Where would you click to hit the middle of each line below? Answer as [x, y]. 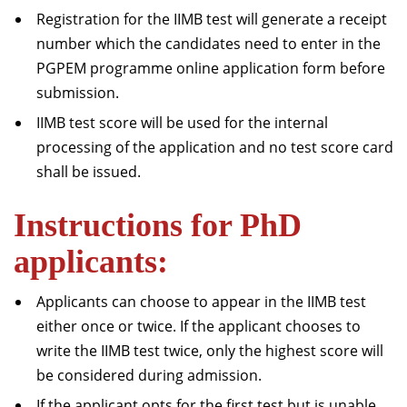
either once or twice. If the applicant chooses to [199, 326]
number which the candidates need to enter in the [208, 44]
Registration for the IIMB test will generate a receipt [212, 19]
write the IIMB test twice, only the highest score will [210, 351]
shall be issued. [89, 172]
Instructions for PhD [158, 225]
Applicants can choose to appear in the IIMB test [201, 302]
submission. [78, 93]
